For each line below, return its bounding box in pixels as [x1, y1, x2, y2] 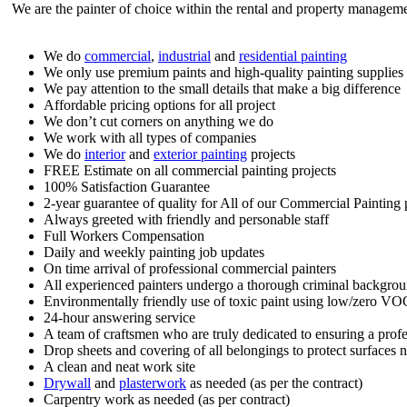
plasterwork [119, 375, 186, 391]
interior [84, 146, 125, 162]
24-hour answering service [44, 310, 195, 325]
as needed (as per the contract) [186, 375, 362, 391]
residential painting [239, 48, 347, 64]
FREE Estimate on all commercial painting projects [44, 163, 336, 178]
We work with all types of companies [44, 130, 256, 145]
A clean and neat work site [44, 359, 195, 374]
